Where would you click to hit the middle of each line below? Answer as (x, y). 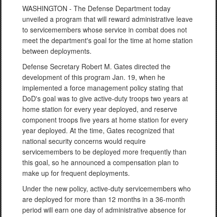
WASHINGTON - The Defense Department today (96, 8)
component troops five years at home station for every (105, 120)
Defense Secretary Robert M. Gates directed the (96, 66)
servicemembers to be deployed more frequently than (104, 152)
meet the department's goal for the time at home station (108, 40)
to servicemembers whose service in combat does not (105, 30)
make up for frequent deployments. (76, 173)
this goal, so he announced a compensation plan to (101, 162)
